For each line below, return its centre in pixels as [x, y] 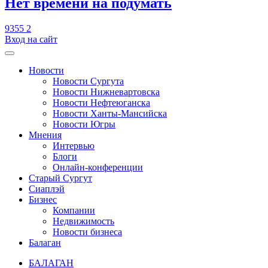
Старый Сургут [60, 178]
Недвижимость [83, 221]
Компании [74, 210]
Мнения [45, 135]
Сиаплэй [47, 188]
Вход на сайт [31, 39]
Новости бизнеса [87, 232]
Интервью [74, 145]
